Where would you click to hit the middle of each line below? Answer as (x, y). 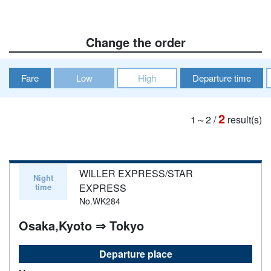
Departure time (222, 77)
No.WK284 (100, 201)
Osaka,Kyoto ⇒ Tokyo (81, 225)
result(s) (245, 119)
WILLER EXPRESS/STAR (136, 173)
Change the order (135, 42)
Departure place (135, 253)
